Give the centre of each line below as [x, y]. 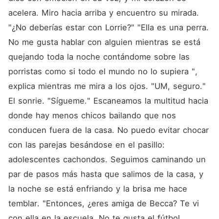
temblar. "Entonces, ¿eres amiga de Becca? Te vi [103, 203]
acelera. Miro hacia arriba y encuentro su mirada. [103, 13]
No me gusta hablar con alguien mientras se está [104, 42]
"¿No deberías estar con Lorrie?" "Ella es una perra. [108, 27]
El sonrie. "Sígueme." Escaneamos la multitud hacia [108, 101]
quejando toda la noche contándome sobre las [99, 57]
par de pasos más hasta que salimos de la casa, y [106, 174]
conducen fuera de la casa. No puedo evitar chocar [108, 130]
